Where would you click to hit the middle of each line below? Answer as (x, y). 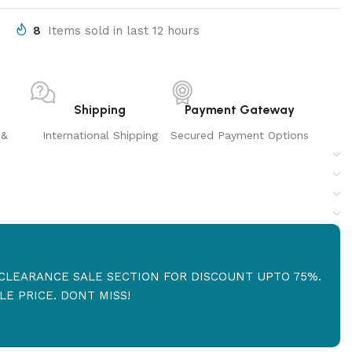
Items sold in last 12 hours (124, 30)
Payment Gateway (239, 109)
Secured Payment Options (239, 135)
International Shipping (100, 135)
